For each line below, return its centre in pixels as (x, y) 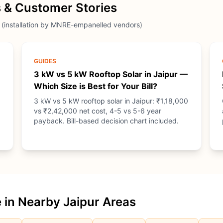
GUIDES (45, 61)
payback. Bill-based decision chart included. (106, 121)
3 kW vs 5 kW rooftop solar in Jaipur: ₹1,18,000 (111, 101)
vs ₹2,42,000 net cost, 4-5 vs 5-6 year (97, 111)
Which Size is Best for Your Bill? (95, 86)
